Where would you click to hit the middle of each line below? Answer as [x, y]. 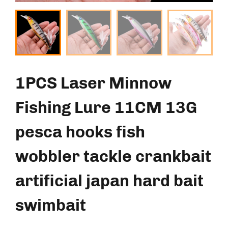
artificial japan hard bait [109, 180]
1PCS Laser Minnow [93, 83]
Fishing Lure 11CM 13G [106, 107]
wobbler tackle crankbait [113, 156]
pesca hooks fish [80, 132]
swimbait [51, 205]
